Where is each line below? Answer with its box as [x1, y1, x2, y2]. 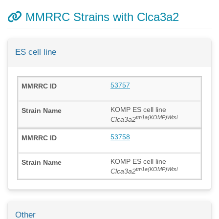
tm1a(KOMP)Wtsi [136, 114, 177, 120]
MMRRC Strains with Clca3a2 [22, 10, 179, 23]
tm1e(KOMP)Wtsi [136, 166, 177, 172]
